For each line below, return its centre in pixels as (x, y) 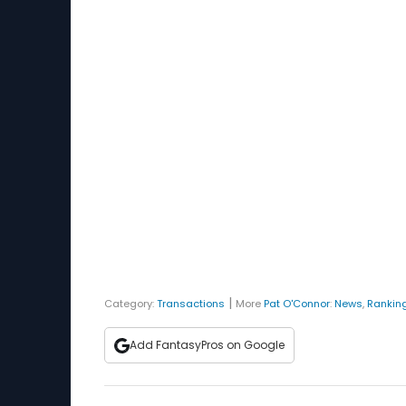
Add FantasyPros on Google (207, 345)
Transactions (191, 304)
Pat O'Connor (297, 304)
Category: (130, 304)
